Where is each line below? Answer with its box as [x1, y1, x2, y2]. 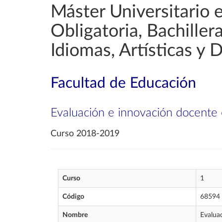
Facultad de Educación [51, 76, 196, 91]
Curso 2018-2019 [51, 129, 119, 138]
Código [62, 193, 84, 200]
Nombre [62, 212, 88, 219]
